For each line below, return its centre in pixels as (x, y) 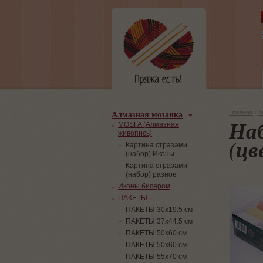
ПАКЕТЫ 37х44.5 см (159, 221)
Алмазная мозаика (147, 114)
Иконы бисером (144, 186)
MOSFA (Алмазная (149, 124)
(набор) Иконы (150, 154)
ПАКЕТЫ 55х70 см (156, 257)
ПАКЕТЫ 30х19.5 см (159, 210)
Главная (241, 112)
